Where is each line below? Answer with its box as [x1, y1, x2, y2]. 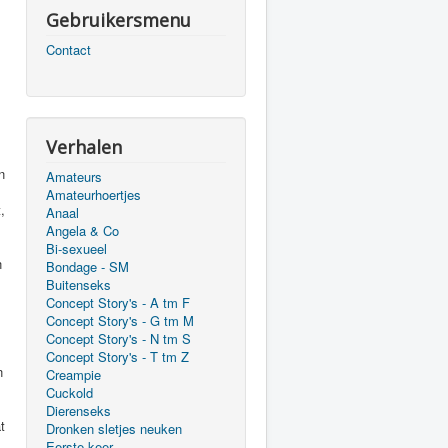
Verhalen [46, 135, 122, 159]
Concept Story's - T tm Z [46, 347, 189, 366]
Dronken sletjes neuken [46, 419, 182, 438]
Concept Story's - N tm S [46, 329, 191, 348]
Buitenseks [46, 275, 111, 294]
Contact [46, 40, 91, 59]
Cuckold [46, 383, 93, 402]
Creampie [46, 365, 101, 384]
